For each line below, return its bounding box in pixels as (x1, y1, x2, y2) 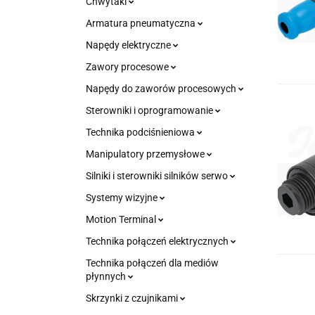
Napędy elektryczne (86, 39, 173, 51)
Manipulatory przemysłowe (86, 148, 207, 160)
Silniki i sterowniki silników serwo (86, 170, 230, 181)
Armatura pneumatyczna (86, 18, 198, 29)
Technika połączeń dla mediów (86, 257, 219, 269)
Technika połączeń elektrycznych (86, 236, 231, 247)
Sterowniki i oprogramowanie (86, 105, 215, 116)
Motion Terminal (86, 214, 158, 225)
